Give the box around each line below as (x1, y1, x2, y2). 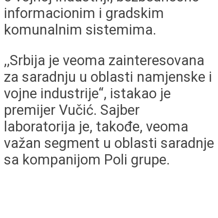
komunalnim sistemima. (4, 21, 156, 38)
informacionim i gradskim (4, 5, 164, 22)
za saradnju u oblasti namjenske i (4, 69, 212, 86)
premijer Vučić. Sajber (4, 102, 140, 119)
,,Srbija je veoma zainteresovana (4, 52, 204, 69)
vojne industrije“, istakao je (4, 85, 171, 102)
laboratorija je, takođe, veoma (4, 118, 188, 135)
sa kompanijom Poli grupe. (4, 151, 170, 168)
